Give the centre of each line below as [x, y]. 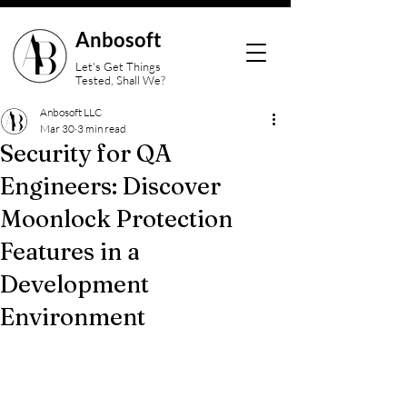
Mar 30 [57, 129]
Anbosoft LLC [71, 112]
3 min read [102, 129]
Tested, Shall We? [122, 80]
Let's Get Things [118, 66]
